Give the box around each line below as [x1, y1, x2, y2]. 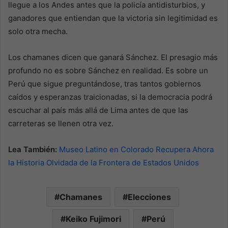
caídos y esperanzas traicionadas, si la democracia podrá [8, 92, 212, 102]
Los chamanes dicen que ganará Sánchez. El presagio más [8, 52, 218, 62]
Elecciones [128, 191, 171, 202]
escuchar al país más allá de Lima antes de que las [8, 105, 188, 115]
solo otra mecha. [8, 26, 68, 36]
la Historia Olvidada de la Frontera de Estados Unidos [8, 157, 199, 167]
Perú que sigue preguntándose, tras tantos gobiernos [8, 78, 201, 89]
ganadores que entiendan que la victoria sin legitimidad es [8, 13, 218, 23]
